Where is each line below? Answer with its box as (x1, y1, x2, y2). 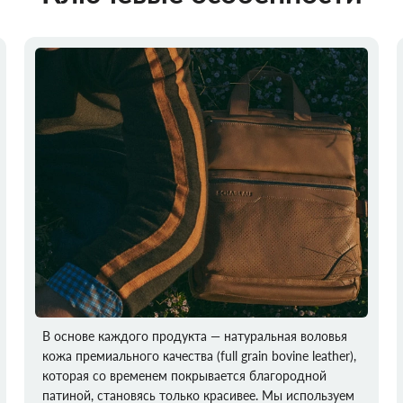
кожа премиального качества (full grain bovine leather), (41, 348, 356, 363)
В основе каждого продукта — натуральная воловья (41, 328, 347, 344)
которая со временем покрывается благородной (41, 368, 327, 383)
